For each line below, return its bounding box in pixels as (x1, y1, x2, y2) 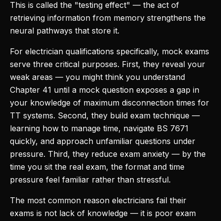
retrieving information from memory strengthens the (10, 13, 206, 23)
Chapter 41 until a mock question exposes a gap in (10, 85, 199, 95)
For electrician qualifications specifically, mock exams (10, 46, 209, 56)
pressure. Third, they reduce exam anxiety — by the (10, 149, 206, 159)
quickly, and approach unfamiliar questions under (10, 136, 195, 146)
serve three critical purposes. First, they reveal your (10, 59, 205, 69)
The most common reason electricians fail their (10, 195, 186, 205)
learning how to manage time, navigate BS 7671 (10, 123, 188, 133)
